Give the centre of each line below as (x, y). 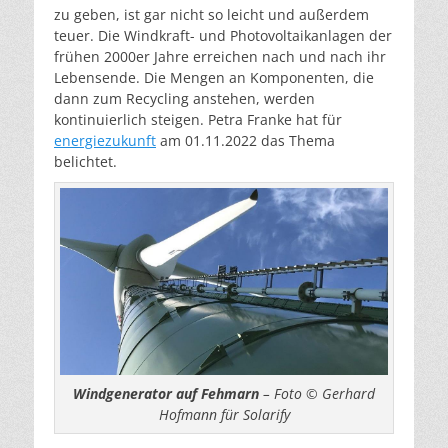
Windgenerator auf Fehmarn (166, 393)
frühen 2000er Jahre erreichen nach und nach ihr (220, 56)
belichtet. (85, 161)
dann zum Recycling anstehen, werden (184, 98)
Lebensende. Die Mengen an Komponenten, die (214, 77)
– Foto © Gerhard (317, 393)
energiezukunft (105, 140)
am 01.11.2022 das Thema (245, 140)
